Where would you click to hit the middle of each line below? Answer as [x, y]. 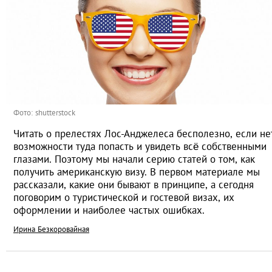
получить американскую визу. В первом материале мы [137, 172]
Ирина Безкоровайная [51, 229]
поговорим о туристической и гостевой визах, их [124, 198]
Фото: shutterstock [44, 113]
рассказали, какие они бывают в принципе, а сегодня [134, 185]
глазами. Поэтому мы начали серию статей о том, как [134, 159]
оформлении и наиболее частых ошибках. [109, 210]
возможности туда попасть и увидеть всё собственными [140, 147]
